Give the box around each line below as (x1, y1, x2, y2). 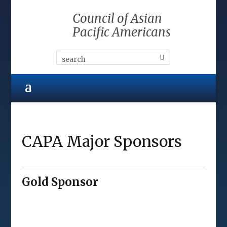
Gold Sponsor (21, 175, 98, 189)
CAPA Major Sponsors (21, 132, 182, 151)
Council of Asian (72, 11, 162, 26)
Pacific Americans (72, 24, 171, 40)
